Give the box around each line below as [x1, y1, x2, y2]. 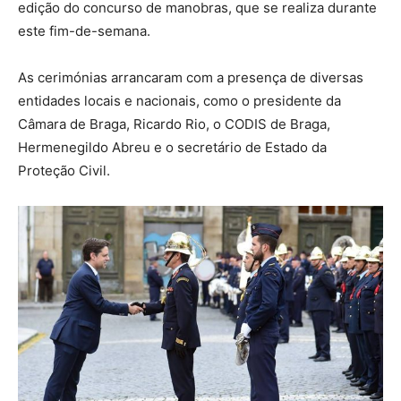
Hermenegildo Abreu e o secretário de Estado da [18, 139, 327, 156]
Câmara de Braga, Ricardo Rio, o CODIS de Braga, [18, 115, 330, 132]
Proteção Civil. [18, 162, 110, 179]
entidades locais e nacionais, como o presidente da [18, 92, 341, 109]
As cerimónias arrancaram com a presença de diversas [18, 69, 363, 86]
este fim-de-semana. [18, 22, 150, 39]
